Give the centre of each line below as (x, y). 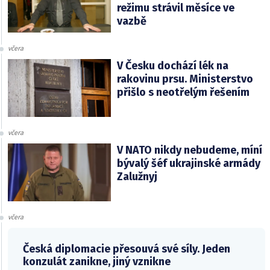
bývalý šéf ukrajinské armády (188, 164)
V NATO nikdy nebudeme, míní (189, 150)
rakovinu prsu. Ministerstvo (185, 79)
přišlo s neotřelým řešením (183, 93)
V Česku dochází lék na (172, 66)
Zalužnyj (137, 177)
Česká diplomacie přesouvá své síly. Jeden (127, 249)
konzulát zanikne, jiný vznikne (97, 262)
